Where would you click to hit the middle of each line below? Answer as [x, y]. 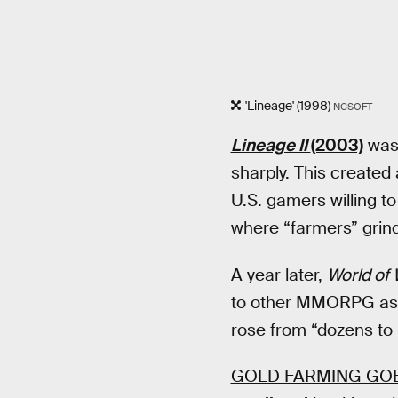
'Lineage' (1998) [287, 106]
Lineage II [271, 145]
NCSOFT [353, 107]
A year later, [279, 275]
